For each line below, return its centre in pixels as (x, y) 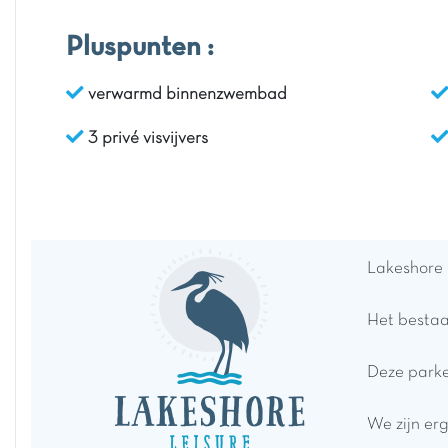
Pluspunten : (140, 48)
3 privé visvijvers (146, 139)
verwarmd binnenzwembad (185, 95)
